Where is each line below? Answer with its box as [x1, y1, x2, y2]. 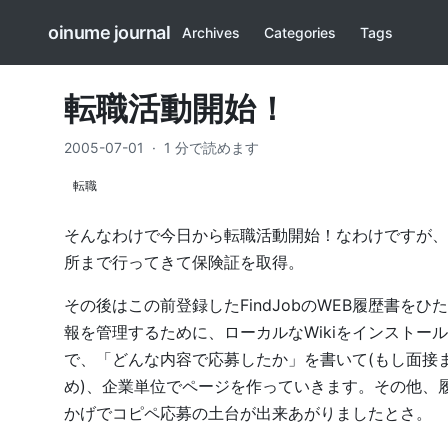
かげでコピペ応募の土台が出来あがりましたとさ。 [64, 403, 432, 423]
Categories [264, 24, 336, 41]
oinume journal [48, 22, 170, 43]
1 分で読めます [164, 139, 259, 156]
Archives [182, 24, 240, 41]
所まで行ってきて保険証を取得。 [64, 252, 304, 272]
